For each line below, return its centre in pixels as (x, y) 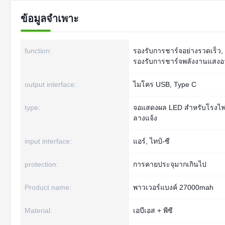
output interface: (50, 84)
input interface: (48, 141)
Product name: (48, 187)
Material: (38, 210)
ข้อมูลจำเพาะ (50, 19)
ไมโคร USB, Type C (165, 84)
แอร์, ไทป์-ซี (151, 141)
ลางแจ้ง (145, 118)
